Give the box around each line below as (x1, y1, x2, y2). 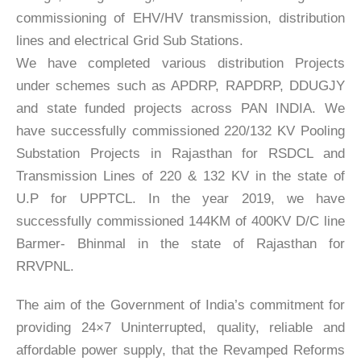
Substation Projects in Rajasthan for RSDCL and (16, 146, 345, 162)
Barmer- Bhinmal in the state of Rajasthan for (16, 236, 345, 252)
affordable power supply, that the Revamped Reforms (16, 342, 345, 359)
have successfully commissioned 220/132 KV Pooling (16, 123, 345, 139)
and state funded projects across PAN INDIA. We (16, 101, 345, 117)
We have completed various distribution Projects (16, 56, 345, 72)
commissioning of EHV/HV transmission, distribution (16, 10, 345, 27)
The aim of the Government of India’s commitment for (16, 297, 345, 313)
